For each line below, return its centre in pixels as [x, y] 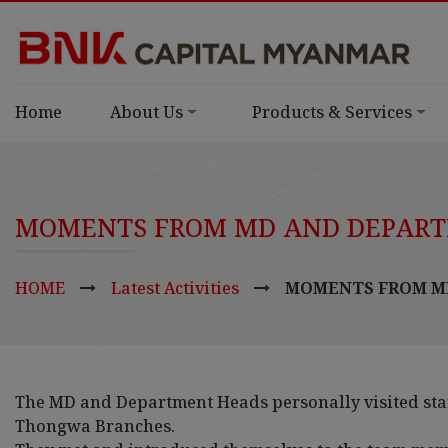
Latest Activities [175, 288]
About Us [146, 112]
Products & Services [332, 112]
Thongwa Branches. [95, 426]
